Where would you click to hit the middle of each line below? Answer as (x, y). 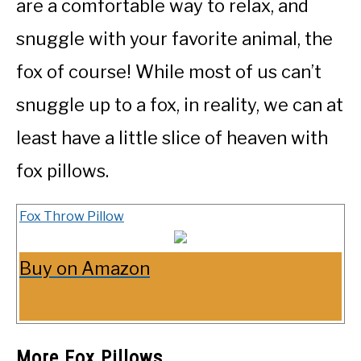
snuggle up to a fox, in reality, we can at (180, 104)
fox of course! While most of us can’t (169, 71)
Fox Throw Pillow (72, 216)
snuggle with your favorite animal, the (174, 38)
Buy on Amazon (85, 268)
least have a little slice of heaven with (172, 137)
